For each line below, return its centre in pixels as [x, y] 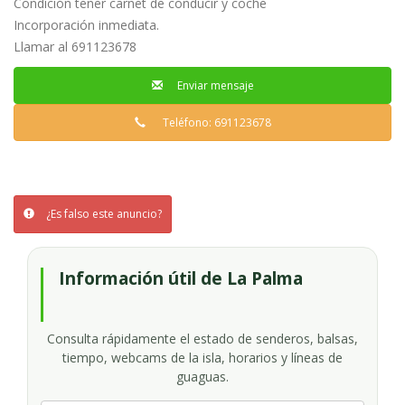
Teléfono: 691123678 [212, 122]
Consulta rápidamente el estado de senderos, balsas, [202, 339]
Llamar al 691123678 [75, 47]
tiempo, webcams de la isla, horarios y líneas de [202, 358]
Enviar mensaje [212, 85]
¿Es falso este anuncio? [103, 214]
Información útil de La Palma [181, 278]
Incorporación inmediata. [86, 25]
